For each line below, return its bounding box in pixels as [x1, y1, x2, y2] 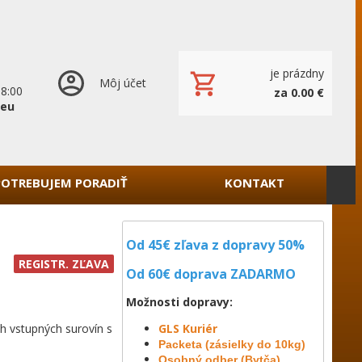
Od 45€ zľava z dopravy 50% [126, 236, 305, 254]
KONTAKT [224, 175, 284, 191]
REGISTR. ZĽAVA [19, 256, 109, 271]
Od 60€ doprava [126, 265, 227, 283]
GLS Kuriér [158, 321, 217, 336]
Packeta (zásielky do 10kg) [158, 338, 305, 351]
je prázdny [270, 65, 324, 81]
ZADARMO [230, 265, 296, 283]
